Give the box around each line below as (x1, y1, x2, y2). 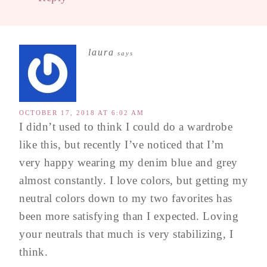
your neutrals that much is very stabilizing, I (19, 228, 233, 241)
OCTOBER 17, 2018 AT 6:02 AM (19, 109, 144, 117)
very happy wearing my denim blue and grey (19, 156, 238, 169)
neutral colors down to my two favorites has (19, 192, 232, 205)
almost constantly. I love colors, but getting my (19, 174, 248, 187)
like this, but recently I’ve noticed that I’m (19, 138, 224, 151)
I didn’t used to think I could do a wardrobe (19, 120, 232, 133)
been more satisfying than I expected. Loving (19, 210, 238, 223)
